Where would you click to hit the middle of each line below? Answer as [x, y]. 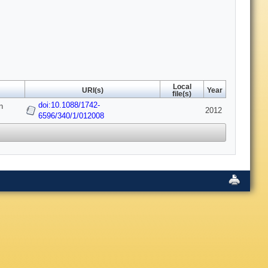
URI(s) [92, 91]
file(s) [182, 94]
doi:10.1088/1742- [69, 105]
